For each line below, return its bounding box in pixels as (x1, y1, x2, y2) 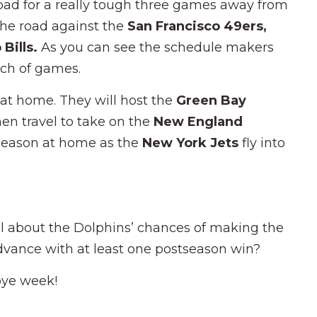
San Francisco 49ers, (127, 18, 267, 34)
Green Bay (176, 92, 246, 108)
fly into (242, 134, 285, 151)
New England (154, 113, 243, 129)
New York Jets (142, 134, 242, 151)
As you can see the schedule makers (41, 39, 274, 55)
